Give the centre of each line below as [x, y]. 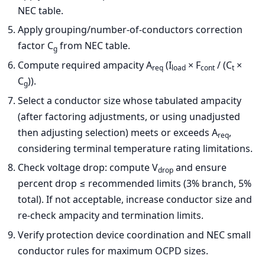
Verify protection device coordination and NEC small [134, 235]
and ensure [200, 168]
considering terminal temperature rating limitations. [135, 148]
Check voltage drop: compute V [88, 168]
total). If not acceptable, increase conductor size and [135, 200]
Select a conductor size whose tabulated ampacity [130, 100]
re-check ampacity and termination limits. [111, 216]
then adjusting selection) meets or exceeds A [118, 132]
